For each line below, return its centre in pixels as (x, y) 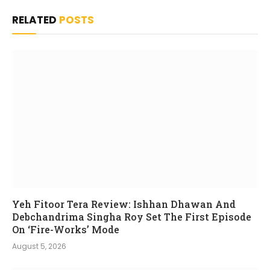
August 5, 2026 (39, 246)
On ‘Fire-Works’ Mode (66, 230)
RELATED (36, 20)
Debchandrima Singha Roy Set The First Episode (132, 217)
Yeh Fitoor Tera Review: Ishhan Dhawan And (124, 204)
